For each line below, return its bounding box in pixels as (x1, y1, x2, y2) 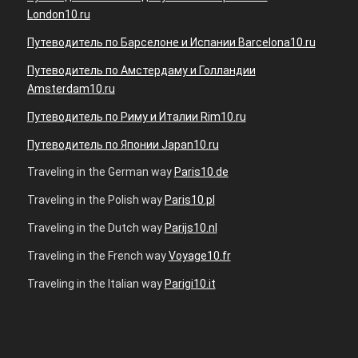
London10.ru (26, 8, 90, 22)
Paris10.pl (164, 193, 215, 207)
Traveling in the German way (26, 165, 174, 179)
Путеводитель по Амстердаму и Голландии (26, 63, 256, 77)
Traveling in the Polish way (26, 193, 165, 207)
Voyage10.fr (168, 249, 231, 263)
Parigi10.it (164, 277, 216, 291)
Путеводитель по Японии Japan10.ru (26, 137, 219, 151)
